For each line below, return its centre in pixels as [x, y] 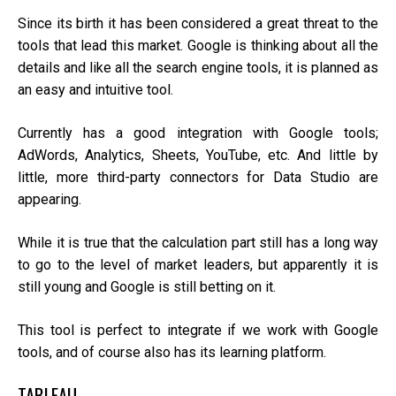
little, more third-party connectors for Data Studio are [198, 178]
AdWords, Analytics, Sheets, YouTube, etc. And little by [198, 156]
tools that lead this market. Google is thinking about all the [198, 46]
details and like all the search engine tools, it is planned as [198, 68]
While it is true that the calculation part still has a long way [198, 243]
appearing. [49, 200]
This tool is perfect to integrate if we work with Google [198, 331]
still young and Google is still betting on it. [147, 287]
